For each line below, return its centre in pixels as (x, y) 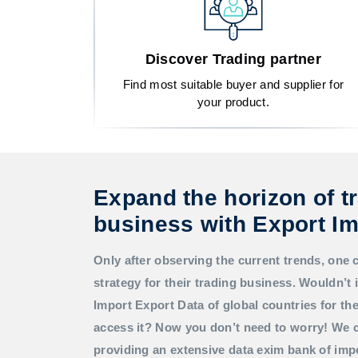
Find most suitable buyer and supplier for (233, 85)
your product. (233, 102)
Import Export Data (149, 305)
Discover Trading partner (233, 60)
